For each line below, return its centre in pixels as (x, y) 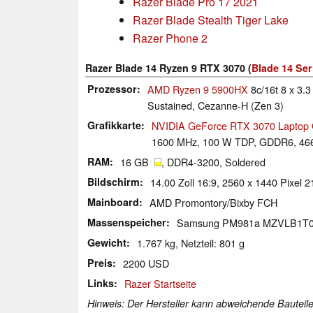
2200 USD (146, 263)
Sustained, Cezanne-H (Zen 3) (216, 105)
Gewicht (107, 242)
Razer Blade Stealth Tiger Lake (211, 20)
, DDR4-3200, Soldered (213, 161)
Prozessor (112, 88)
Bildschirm (114, 181)
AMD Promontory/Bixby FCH (213, 202)
